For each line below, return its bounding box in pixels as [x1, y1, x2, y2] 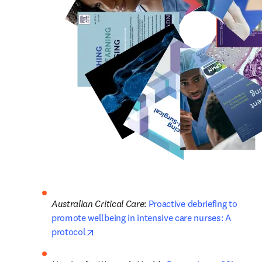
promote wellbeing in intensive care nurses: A [51, 212, 231, 223]
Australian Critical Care [51, 198, 144, 209]
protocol [51, 226, 86, 237]
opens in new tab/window [94, 225, 194, 237]
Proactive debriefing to [148, 198, 237, 209]
